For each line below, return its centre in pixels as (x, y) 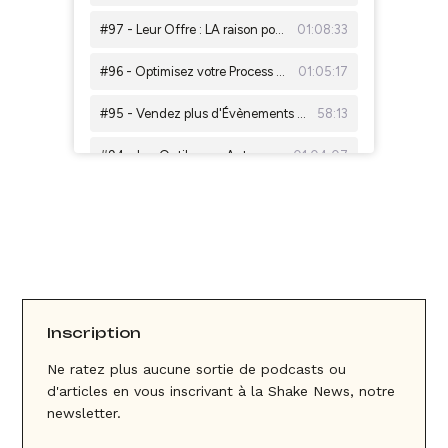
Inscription (94, 332)
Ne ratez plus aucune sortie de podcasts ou (197, 369)
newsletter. (84, 413)
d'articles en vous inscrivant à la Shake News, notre (221, 391)
